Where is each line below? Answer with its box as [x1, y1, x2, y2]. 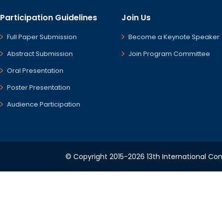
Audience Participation [7, 100, 80, 109]
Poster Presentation [7, 83, 70, 92]
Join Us [121, 12, 151, 23]
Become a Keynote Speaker [128, 32, 220, 42]
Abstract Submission [7, 49, 73, 58]
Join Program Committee [128, 49, 210, 58]
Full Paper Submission [7, 32, 77, 42]
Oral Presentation [7, 66, 63, 75]
